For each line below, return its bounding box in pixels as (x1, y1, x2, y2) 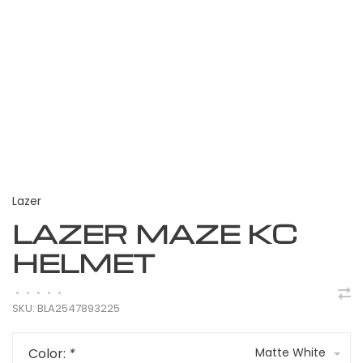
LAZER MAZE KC (12, 216, 297, 250)
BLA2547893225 (35, 301, 120, 316)
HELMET (12, 245, 155, 280)
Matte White (255, 344, 326, 361)
